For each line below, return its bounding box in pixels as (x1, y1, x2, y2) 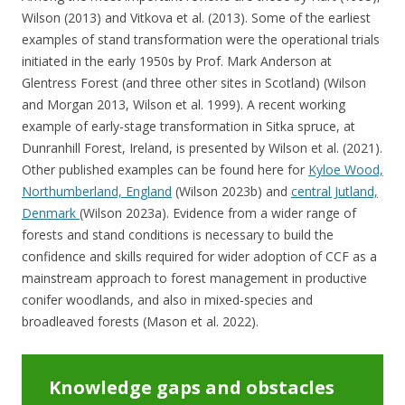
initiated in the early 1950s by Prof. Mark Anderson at (22, 52, 332, 70)
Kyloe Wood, (308, 160, 383, 178)
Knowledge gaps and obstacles (49, 374, 334, 400)
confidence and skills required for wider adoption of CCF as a (22, 247, 377, 265)
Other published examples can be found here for (22, 160, 308, 178)
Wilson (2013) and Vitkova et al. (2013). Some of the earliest (22, 8, 371, 26)
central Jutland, (291, 182, 378, 200)
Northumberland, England (22, 182, 172, 200)
